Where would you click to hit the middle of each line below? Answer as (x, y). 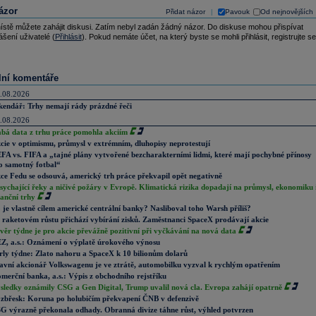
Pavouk (237, 12)
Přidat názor (185, 12)
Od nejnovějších (286, 12)
